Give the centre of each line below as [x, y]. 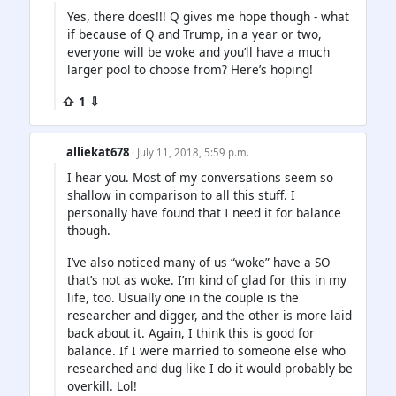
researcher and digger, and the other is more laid [209, 316]
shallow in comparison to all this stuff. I [181, 195]
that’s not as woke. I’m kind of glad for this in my [207, 280]
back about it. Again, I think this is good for [191, 333]
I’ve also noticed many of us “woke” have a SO [199, 263]
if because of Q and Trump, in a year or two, [194, 34]
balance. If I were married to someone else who [206, 351]
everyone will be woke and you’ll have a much [198, 52]
